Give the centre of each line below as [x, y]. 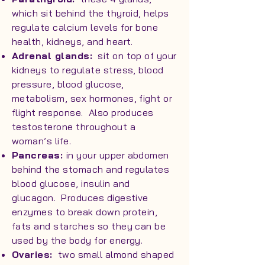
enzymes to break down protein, [85, 212]
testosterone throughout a [74, 127]
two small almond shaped [113, 254]
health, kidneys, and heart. [72, 41]
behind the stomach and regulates [91, 169]
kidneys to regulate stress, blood [88, 70]
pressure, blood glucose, [69, 84]
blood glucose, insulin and [71, 183]
